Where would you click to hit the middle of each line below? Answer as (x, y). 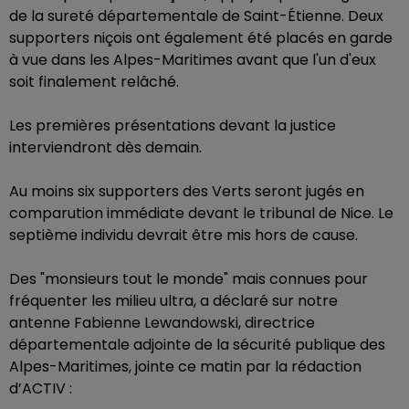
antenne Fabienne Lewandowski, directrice (162, 323)
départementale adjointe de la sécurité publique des (197, 345)
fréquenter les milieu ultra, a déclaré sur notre (173, 301)
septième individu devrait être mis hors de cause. (184, 235)
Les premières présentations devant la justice (173, 126)
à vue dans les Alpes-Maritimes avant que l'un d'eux (193, 60)
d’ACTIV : (41, 388)
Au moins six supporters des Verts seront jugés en (187, 191)
